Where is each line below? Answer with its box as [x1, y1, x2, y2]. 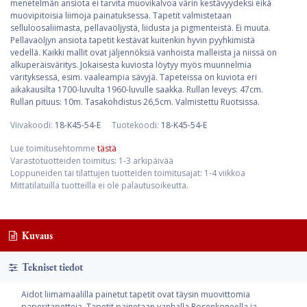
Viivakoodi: [10, 119, 55, 131]
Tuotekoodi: [112, 119, 161, 131]
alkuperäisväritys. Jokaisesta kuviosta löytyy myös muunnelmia [10, 59, 251, 71]
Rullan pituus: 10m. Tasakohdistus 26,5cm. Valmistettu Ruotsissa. [10, 96, 260, 108]
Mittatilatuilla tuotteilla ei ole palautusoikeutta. [10, 180, 188, 191]
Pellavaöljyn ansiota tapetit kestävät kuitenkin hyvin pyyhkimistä [10, 34, 255, 46]
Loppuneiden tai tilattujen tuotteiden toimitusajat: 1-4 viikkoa [10, 167, 245, 179]
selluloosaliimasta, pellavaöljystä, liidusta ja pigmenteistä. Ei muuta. [10, 22, 271, 34]
